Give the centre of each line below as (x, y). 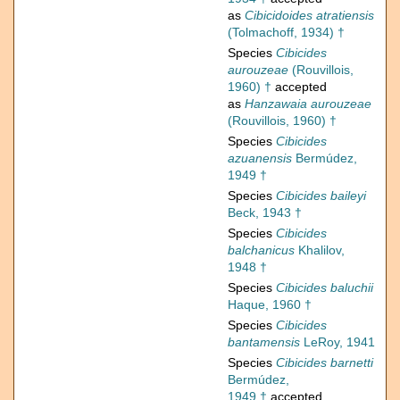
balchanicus (261, 250)
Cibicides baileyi (321, 196)
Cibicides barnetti (325, 363)
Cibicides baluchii (325, 288)
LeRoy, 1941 (337, 342)
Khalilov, (320, 250)
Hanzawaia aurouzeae (308, 104)
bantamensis (264, 342)
